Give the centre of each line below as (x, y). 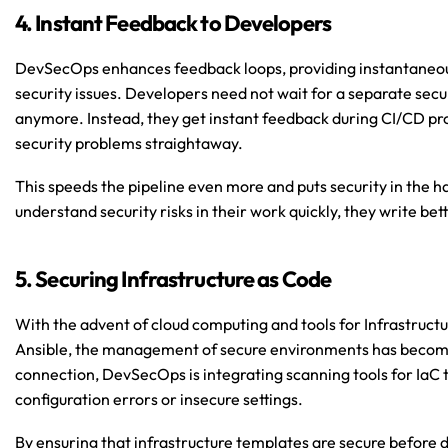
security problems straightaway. (129, 143)
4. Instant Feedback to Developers (173, 23)
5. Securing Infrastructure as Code (173, 279)
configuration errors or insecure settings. (159, 399)
